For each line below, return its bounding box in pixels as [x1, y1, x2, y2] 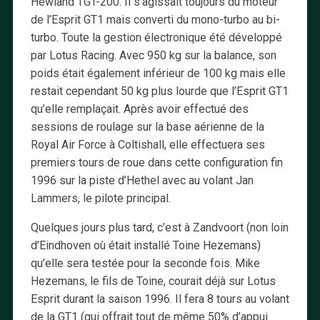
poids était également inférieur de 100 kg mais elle [30, 66, 286, 80]
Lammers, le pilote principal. [30, 191, 171, 205]
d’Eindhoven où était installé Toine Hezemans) [30, 238, 261, 252]
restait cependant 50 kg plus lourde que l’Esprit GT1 [30, 84, 289, 98]
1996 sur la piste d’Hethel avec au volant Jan [30, 173, 254, 187]
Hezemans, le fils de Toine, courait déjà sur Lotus [30, 274, 276, 288]
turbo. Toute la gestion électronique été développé [30, 30, 282, 44]
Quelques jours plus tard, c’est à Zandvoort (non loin [30, 220, 289, 234]
